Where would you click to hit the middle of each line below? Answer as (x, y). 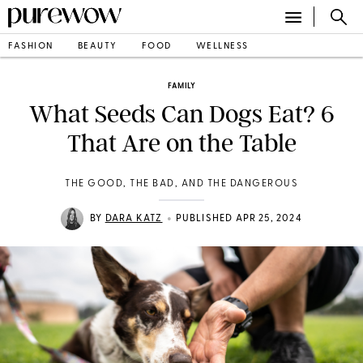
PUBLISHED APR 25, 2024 (239, 219)
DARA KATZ (134, 219)
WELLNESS (222, 46)
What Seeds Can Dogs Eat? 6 (181, 114)
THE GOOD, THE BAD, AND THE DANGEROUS (181, 184)
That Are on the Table (181, 143)
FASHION (31, 46)
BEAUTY (97, 46)
